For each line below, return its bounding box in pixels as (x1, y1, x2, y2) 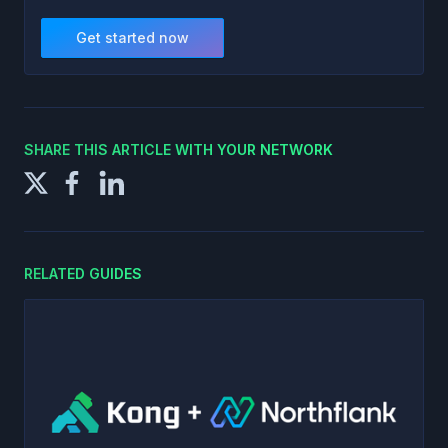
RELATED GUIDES (24, 264, 142, 282)
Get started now (76, 28, 189, 46)
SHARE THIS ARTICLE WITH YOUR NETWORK (24, 140, 333, 158)
